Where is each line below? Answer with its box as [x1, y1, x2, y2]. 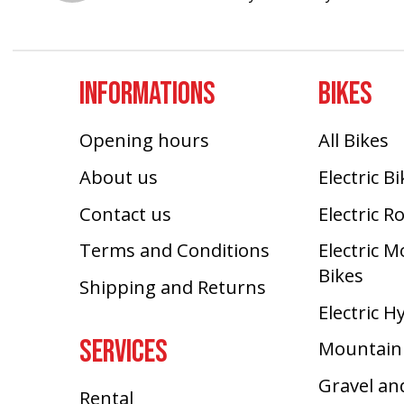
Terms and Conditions [79, 237, 271, 263]
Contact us [79, 200, 172, 226]
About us [79, 164, 159, 190]
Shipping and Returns [79, 273, 267, 299]
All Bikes [318, 127, 390, 153]
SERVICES [79, 333, 169, 372]
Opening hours [79, 127, 210, 153]
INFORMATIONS [79, 75, 216, 115]
